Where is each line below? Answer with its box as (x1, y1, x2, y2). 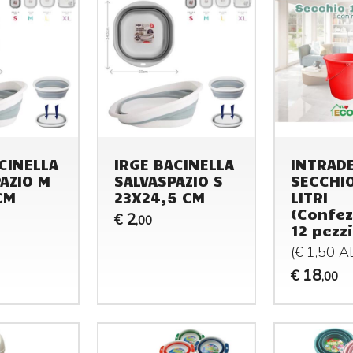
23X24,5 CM (114, 188, 206, 207)
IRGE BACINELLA (114, 154, 235, 174)
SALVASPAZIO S (114, 171, 224, 191)
